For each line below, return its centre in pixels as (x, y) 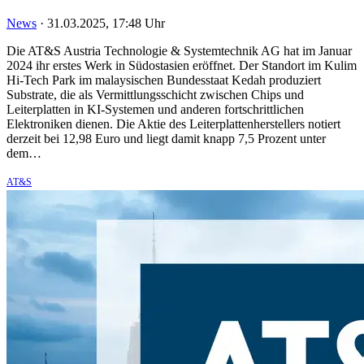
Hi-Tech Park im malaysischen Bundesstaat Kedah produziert (164, 80)
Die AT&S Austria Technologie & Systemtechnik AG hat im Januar (179, 50)
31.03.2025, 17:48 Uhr (106, 23)
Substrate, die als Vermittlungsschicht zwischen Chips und (155, 94)
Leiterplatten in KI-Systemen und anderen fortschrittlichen (155, 109)
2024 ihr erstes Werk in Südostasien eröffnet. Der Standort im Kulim (182, 65)
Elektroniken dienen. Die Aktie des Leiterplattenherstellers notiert (173, 123)
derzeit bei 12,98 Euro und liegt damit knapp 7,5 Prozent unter (166, 138)
